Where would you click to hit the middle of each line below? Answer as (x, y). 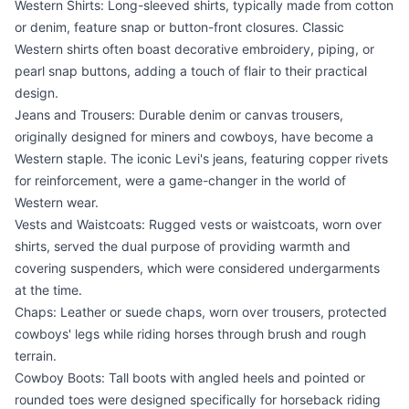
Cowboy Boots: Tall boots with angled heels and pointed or (190, 378)
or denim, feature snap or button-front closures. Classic (179, 27)
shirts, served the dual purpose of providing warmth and (183, 246)
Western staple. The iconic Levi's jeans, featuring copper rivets (201, 158)
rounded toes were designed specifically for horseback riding (198, 399)
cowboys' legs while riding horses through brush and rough (190, 334)
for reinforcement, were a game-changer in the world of (180, 180)
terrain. (36, 356)
